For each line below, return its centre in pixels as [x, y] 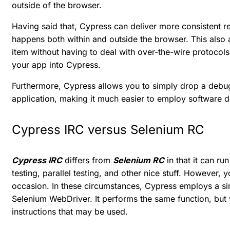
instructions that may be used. [70, 212]
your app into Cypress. [56, 65]
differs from [88, 160]
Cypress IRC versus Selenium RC [108, 130]
